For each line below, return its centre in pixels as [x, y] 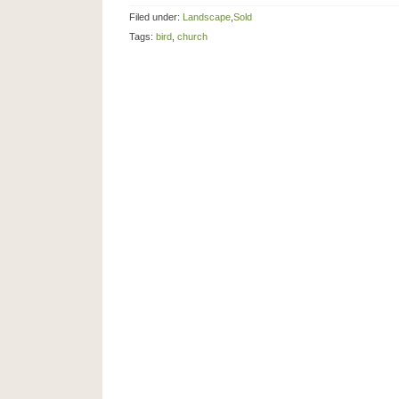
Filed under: [156, 17]
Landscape [207, 17]
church [192, 37]
